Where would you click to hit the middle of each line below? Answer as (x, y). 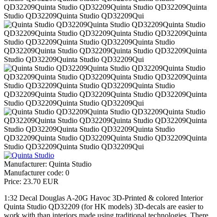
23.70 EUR (41, 182)
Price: (14, 182)
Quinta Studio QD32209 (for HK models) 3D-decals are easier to (104, 207)
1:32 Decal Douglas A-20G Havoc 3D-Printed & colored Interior (103, 198)
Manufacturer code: (35, 173)
